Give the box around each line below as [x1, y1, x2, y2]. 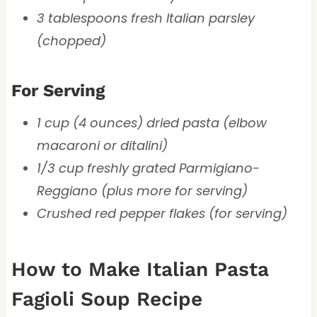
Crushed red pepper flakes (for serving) [36, 204, 287, 222]
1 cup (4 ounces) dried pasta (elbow [36, 113, 267, 132]
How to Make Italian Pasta [11, 257, 269, 281]
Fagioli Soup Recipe [11, 287, 202, 311]
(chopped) [36, 31, 106, 50]
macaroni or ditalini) [36, 136, 168, 154]
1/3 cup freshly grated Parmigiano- [36, 158, 260, 177]
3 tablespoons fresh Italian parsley [36, 8, 255, 27]
